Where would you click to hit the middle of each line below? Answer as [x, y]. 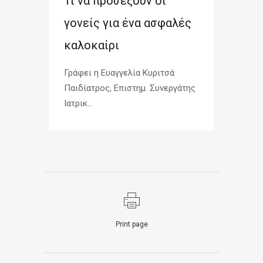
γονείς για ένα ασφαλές [128, 23]
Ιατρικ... [78, 104]
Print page [131, 225]
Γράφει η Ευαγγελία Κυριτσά [120, 73]
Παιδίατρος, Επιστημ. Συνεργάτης [130, 88]
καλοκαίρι [92, 45]
